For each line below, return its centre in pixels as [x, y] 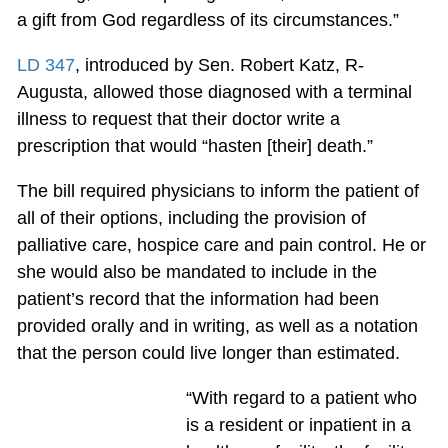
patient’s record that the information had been [197, 298]
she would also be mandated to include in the [196, 271]
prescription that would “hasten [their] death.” [194, 145]
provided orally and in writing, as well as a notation [217, 325]
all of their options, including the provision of [191, 217]
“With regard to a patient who [301, 397]
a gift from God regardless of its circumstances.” [207, 19]
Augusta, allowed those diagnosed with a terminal [214, 91]
